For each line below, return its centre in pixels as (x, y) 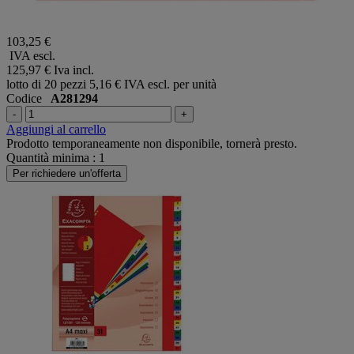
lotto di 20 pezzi (46, 84)
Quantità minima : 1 (56, 157)
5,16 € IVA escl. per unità (153, 84)
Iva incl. (74, 70)
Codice (28, 98)
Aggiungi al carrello (56, 129)
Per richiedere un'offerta (67, 173)
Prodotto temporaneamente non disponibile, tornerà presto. (152, 143)
